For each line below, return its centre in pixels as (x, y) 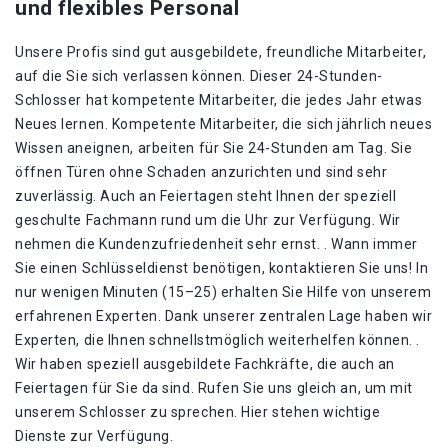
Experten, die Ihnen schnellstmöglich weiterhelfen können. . (218, 340)
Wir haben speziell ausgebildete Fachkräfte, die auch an (205, 364)
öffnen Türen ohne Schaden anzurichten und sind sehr (201, 172)
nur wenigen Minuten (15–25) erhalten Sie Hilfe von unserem (223, 292)
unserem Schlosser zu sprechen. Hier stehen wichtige (198, 412)
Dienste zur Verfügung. (94, 436)
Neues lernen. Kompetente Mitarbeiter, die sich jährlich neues (224, 124)
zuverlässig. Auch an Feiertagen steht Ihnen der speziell (206, 196)
